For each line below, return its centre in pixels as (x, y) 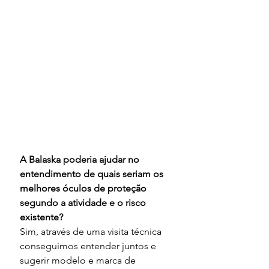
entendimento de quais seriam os (93, 174)
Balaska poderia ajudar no (85, 160)
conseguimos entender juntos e (89, 246)
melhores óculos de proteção (84, 189)
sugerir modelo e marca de (79, 261)
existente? (41, 217)
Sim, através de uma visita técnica (92, 232)
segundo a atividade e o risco (84, 203)
